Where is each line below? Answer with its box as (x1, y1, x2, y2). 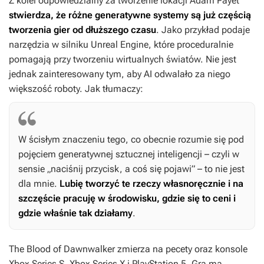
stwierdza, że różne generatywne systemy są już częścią (9, 9, 251, 21)
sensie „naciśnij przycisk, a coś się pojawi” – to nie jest (18, 163, 245, 175)
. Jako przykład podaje (156, 24, 250, 36)
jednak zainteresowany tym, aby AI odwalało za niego (9, 68, 230, 80)
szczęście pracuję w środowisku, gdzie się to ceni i (18, 193, 236, 204)
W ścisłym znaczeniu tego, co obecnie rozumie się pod (18, 134, 244, 146)
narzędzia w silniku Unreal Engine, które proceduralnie (9, 39, 233, 51)
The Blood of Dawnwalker (9, 243, 115, 255)
